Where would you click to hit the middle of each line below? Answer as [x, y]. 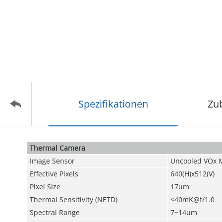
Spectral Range [55, 212]
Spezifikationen [113, 104]
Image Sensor [52, 161]
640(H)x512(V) [192, 174]
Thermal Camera [57, 148]
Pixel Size [45, 187]
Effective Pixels [54, 174]
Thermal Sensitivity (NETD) [73, 199]
